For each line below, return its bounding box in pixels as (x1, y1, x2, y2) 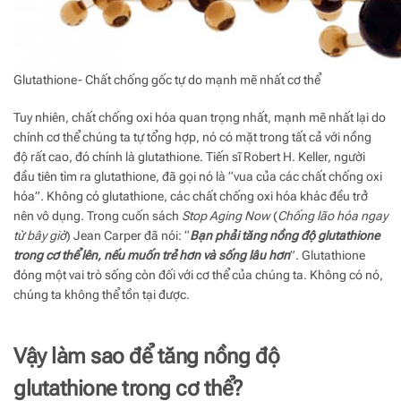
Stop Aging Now (179, 208, 270, 223)
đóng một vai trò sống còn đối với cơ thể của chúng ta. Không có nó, (13, 267, 383, 282)
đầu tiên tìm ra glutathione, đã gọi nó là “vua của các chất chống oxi (13, 168, 382, 183)
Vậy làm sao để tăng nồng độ (13, 343, 280, 369)
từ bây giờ (13, 227, 66, 243)
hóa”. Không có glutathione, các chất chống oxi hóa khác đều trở (13, 188, 368, 203)
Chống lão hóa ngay (277, 208, 388, 223)
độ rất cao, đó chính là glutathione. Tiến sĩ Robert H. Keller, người (13, 149, 365, 164)
